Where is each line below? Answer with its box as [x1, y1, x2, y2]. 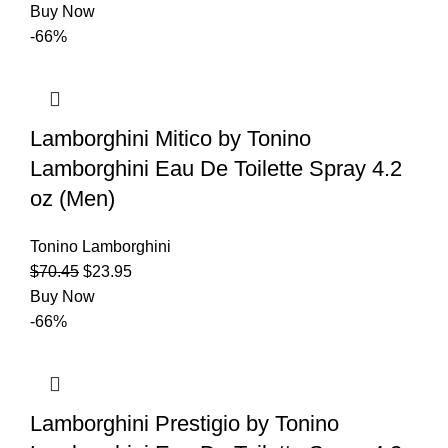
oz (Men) [30, 185, 115, 211]
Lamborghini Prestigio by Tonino [30, 410, 339, 436]
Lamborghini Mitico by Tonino [30, 125, 311, 151]
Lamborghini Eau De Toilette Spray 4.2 [30, 155, 402, 181]
